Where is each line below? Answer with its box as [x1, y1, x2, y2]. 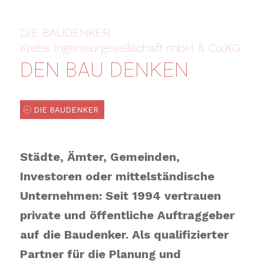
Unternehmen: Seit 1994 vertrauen [19, 189, 221, 203]
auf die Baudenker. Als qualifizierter [19, 227, 229, 242]
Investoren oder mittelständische [19, 169, 214, 183]
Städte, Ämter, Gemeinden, [19, 150, 180, 164]
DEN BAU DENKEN [19, 58, 189, 81]
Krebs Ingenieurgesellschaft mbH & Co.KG [19, 41, 240, 55]
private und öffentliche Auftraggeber [19, 208, 235, 222]
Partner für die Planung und [19, 247, 181, 261]
